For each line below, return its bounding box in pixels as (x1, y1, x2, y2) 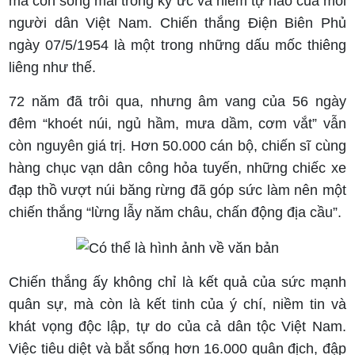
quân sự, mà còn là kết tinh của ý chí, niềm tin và (9, 296, 346, 312)
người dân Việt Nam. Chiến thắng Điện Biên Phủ (9, 15, 346, 32)
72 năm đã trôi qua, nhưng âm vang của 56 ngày (9, 94, 346, 110)
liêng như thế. (9, 59, 97, 76)
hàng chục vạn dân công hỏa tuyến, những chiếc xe (9, 160, 346, 177)
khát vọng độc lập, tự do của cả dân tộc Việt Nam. (9, 318, 346, 334)
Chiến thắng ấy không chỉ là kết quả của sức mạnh (9, 273, 346, 290)
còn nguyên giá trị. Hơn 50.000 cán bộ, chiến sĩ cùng (9, 138, 346, 155)
